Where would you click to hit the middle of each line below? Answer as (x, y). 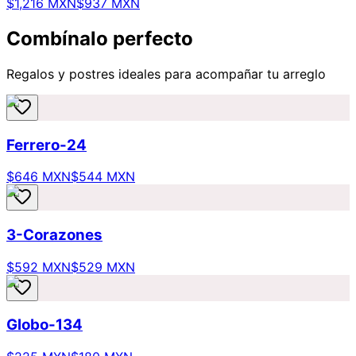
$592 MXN (39, 267)
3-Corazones (54, 235)
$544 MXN (103, 177)
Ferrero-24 (46, 145)
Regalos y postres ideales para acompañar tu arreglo (166, 74)
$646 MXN (39, 177)
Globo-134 (44, 325)
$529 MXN (103, 267)
